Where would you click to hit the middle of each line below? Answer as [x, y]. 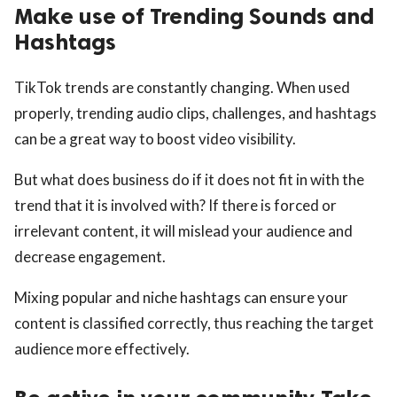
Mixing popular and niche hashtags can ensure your [181, 298]
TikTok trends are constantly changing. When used [182, 88]
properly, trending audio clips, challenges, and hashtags [195, 113]
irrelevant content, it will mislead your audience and [183, 231]
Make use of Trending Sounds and [194, 17]
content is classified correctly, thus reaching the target [194, 323]
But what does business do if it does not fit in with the [189, 180]
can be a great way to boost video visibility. [155, 139]
